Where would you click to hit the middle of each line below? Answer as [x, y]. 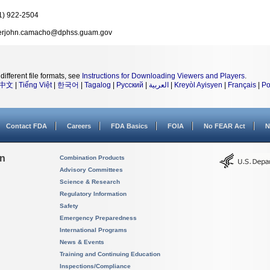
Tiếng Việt [35, 85]
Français [242, 85]
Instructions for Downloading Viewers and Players [163, 76]
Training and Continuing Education [110, 254]
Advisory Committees [91, 170]
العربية [159, 85]
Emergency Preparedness [98, 218]
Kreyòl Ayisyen [198, 85]
